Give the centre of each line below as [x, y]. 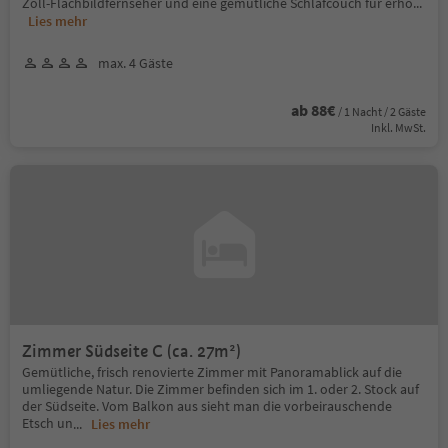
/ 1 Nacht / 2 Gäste [382, 111]
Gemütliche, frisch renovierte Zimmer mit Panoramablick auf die [212, 371]
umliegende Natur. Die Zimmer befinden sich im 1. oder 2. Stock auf [220, 388]
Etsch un [47, 422]
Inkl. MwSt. [398, 127]
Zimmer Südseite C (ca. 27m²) [131, 351]
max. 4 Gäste [135, 62]
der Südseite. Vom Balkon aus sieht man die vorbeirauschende [207, 405]
